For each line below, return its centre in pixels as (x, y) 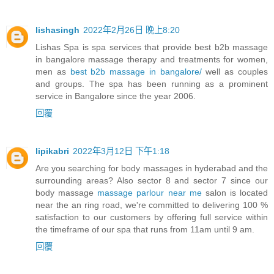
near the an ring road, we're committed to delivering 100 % (152, 205)
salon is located (236, 193)
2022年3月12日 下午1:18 (121, 151)
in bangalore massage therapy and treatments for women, (152, 60)
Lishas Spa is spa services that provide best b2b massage (152, 47)
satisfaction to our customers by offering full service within (152, 217)
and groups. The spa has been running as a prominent (152, 84)
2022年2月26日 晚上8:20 (131, 30)
